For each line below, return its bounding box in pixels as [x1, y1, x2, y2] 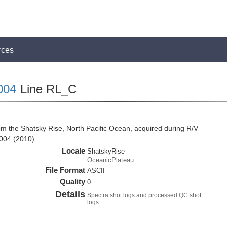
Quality [60, 177, 86, 186]
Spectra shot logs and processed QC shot [87, 192, 202, 199]
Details [55, 189, 86, 199]
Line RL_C [16, 82, 77, 96]
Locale [62, 146, 86, 155]
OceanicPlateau [87, 156, 134, 164]
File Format [45, 166, 86, 174]
